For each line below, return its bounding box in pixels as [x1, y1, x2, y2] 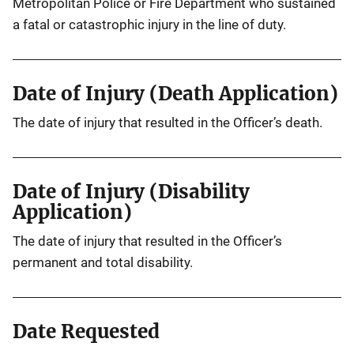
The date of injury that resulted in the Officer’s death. [13, 115, 322, 130]
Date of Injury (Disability [13, 179, 250, 204]
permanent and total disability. [13, 254, 193, 270]
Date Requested [13, 319, 160, 344]
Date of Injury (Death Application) [13, 81, 338, 106]
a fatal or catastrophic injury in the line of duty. [13, 17, 286, 32]
